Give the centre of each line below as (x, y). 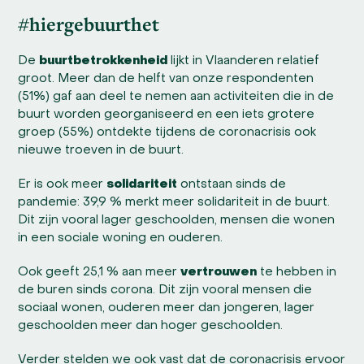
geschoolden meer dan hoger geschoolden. (151, 326)
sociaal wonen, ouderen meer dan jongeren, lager (167, 308)
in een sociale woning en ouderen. (121, 238)
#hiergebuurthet (89, 24)
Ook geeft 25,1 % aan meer (100, 273)
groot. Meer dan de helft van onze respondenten (166, 79)
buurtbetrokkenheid (104, 61)
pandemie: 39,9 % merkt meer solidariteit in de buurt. (174, 203)
